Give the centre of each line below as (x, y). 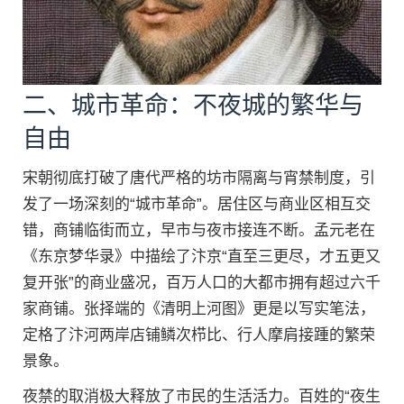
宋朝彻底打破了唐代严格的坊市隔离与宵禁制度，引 (199, 178)
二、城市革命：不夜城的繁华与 (193, 105)
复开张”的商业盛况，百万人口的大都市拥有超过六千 (202, 282)
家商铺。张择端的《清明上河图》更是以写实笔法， (199, 308)
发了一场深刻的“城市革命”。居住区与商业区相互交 (197, 204)
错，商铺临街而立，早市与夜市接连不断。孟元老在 (199, 230)
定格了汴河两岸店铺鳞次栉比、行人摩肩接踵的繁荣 (199, 335)
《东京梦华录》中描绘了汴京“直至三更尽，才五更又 (202, 256)
